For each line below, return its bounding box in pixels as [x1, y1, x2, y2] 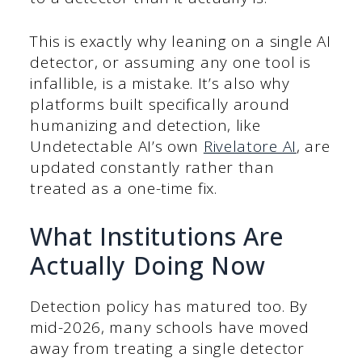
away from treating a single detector [30, 337, 305, 359]
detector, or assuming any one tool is [30, 52, 311, 74]
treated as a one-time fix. [30, 178, 217, 200]
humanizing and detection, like [30, 115, 261, 137]
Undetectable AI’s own [30, 136, 204, 158]
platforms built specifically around [30, 94, 290, 116]
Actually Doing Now [30, 248, 267, 282]
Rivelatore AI [203, 136, 297, 158]
